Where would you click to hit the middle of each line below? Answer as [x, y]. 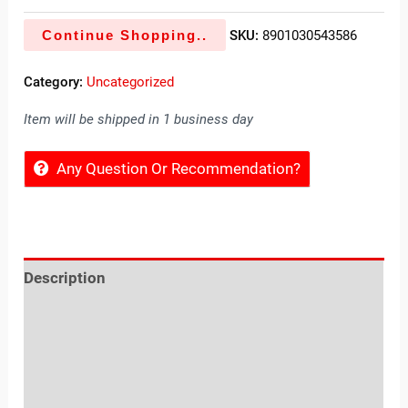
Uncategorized [131, 82]
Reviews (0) [66, 319]
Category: [56, 82]
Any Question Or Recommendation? [179, 168]
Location [55, 360]
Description [65, 278]
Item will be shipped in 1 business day [139, 119]
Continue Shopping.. [125, 36]
